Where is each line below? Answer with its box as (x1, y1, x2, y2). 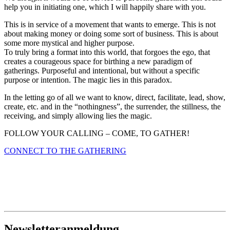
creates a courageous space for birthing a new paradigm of (4, 57, 192, 66)
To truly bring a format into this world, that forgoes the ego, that (4, 48, 210, 57)
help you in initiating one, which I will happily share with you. (4, 3, 206, 12)
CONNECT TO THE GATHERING (4, 146, 126, 156)
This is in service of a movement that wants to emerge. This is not (4, 20, 216, 29)
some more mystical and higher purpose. (4, 39, 135, 48)
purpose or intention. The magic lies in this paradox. (4, 75, 172, 85)
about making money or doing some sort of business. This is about (4, 29, 218, 39)
